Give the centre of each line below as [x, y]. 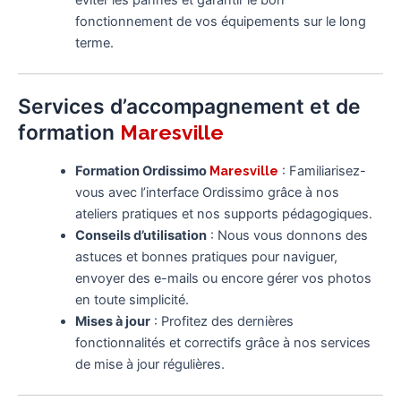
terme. [94, 43]
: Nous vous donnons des [287, 235]
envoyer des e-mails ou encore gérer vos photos [223, 278]
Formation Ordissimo [142, 171]
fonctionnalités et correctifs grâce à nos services [222, 342]
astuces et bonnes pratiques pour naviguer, [206, 256]
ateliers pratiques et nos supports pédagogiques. [223, 213]
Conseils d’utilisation [141, 235]
